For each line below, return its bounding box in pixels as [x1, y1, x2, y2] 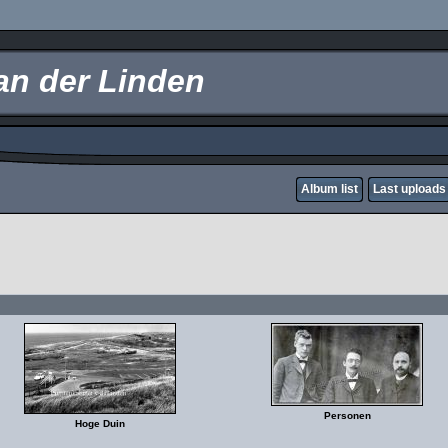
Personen [323, 410, 371, 421]
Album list [301, 182, 358, 196]
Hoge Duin [75, 418, 125, 429]
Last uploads [373, 182, 446, 196]
